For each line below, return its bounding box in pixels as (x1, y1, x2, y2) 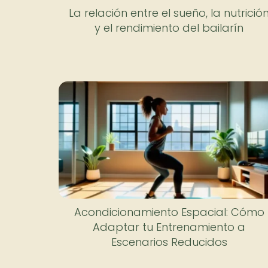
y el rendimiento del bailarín (95, 20, 244, 35)
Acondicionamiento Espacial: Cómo (74, 204, 264, 220)
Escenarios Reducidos (111, 234, 227, 249)
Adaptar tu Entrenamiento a (93, 219, 246, 234)
